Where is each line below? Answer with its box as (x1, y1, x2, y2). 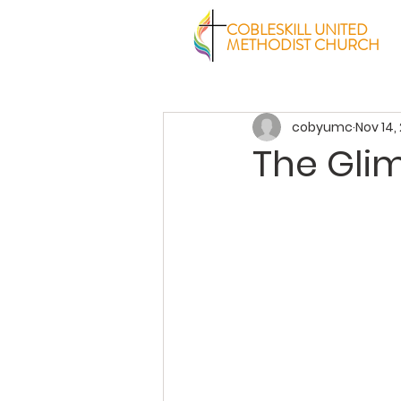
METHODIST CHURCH (226, 34, 380, 55)
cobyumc (292, 117, 353, 136)
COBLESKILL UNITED (226, 19, 368, 40)
